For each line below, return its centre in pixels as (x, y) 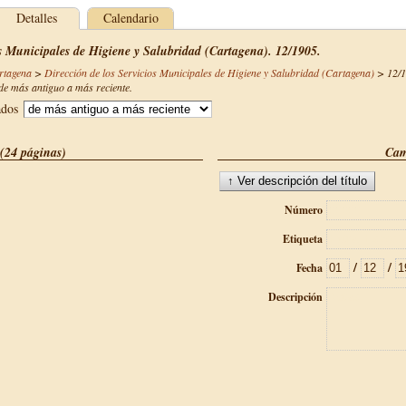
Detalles (36, 18)
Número (304, 210)
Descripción (295, 297)
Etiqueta (303, 239)
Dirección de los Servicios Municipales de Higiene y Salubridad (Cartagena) (209, 72)
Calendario (130, 18)
